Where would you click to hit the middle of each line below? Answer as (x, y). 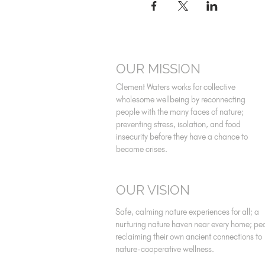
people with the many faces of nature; (180, 112)
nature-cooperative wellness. (165, 249)
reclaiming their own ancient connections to (189, 237)
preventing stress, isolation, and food (178, 125)
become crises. (142, 149)
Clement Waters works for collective (176, 87)
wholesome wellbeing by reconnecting (181, 100)
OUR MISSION (158, 69)
